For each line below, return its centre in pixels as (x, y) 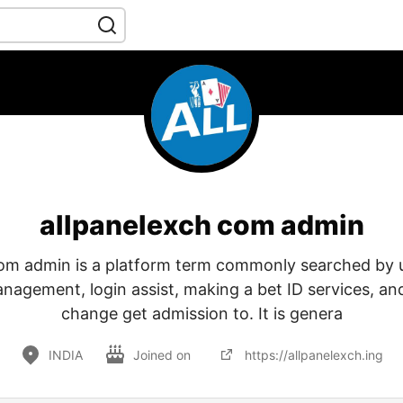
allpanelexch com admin (201, 225)
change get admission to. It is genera (201, 313)
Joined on (164, 354)
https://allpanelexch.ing (314, 354)
